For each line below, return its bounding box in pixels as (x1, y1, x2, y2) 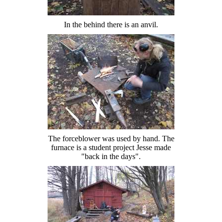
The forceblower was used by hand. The (48, 134, 174, 143)
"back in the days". (81, 152, 141, 161)
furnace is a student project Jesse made (51, 143, 171, 152)
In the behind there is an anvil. (64, 20, 158, 29)
